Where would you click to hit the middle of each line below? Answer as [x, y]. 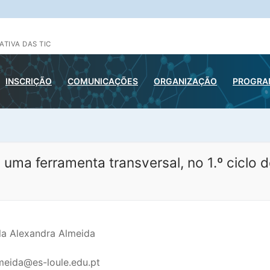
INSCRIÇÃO [29, 81]
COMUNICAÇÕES [103, 81]
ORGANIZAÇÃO [185, 81]
